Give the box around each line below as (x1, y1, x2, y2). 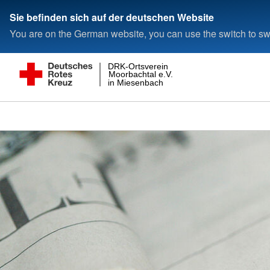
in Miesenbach (108, 78, 164, 88)
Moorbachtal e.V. (108, 69, 173, 80)
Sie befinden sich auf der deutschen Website (10, 10, 214, 24)
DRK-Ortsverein (108, 61, 169, 71)
